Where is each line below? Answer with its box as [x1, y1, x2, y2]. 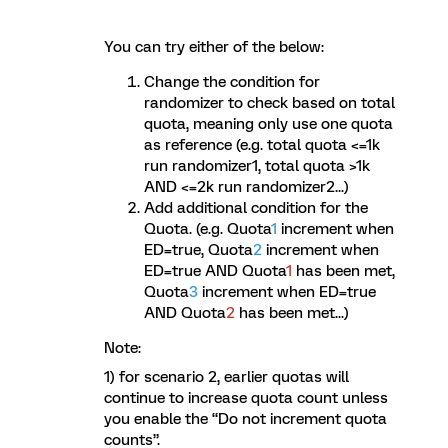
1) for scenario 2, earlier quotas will [104, 368, 349, 386]
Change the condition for [144, 73, 320, 91]
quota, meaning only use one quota [144, 115, 393, 133]
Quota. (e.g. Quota [144, 220, 271, 238]
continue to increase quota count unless [104, 389, 388, 407]
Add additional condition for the [144, 199, 368, 217]
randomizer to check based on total [144, 94, 395, 112]
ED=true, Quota [144, 241, 253, 259]
